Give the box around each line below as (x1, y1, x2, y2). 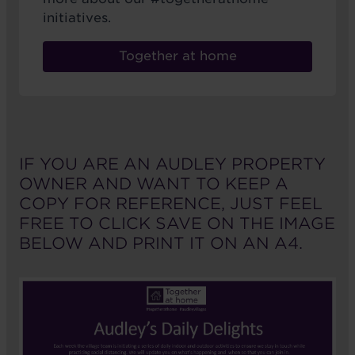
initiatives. (43, 10, 111, 26)
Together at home (118, 48, 237, 64)
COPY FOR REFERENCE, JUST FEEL (19, 193, 323, 213)
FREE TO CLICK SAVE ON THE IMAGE (19, 213, 335, 233)
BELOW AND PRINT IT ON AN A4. (19, 233, 303, 253)
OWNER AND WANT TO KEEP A (19, 174, 288, 193)
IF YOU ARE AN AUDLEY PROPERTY (19, 154, 326, 174)
